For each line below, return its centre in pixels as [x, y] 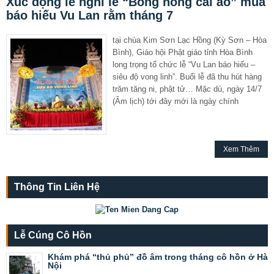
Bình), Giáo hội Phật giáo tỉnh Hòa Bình [183, 52]
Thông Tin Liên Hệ [57, 187]
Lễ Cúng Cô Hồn [53, 235]
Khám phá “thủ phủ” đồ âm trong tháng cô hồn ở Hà [158, 257]
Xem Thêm [241, 149]
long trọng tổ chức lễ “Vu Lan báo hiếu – [184, 64]
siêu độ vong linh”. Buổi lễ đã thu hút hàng [187, 76]
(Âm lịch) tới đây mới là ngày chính [176, 101]
